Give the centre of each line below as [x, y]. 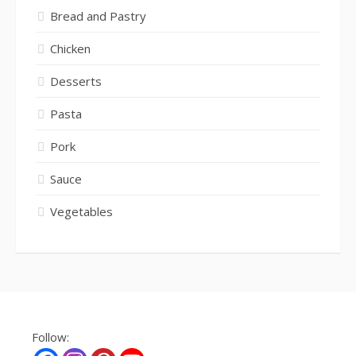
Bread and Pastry [98, 15]
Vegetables [81, 211]
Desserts [76, 81]
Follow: [50, 337]
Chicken [70, 48]
